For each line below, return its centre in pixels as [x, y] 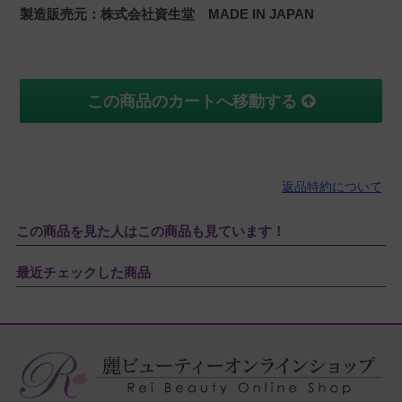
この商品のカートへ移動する [194, 102]
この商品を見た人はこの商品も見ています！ [150, 232]
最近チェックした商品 [83, 273]
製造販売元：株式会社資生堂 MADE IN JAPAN [167, 14]
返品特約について [332, 187]
